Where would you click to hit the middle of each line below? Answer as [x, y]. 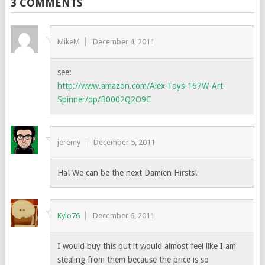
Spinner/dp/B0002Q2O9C [105, 99]
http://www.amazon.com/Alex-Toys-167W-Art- [142, 86]
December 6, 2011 [124, 216]
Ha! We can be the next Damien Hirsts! [127, 173]
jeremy [69, 142]
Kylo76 [69, 216]
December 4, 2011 [124, 42]
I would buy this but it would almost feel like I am [147, 246]
